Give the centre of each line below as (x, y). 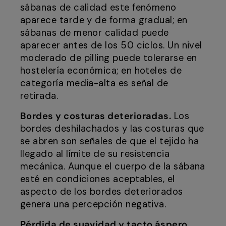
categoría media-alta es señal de (94, 83)
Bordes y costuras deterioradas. (96, 116)
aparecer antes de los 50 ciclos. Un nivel (111, 46)
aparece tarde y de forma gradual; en (104, 20)
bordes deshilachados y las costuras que (112, 129)
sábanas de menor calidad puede (95, 33)
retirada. (39, 96)
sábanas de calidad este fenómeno (98, 8)
